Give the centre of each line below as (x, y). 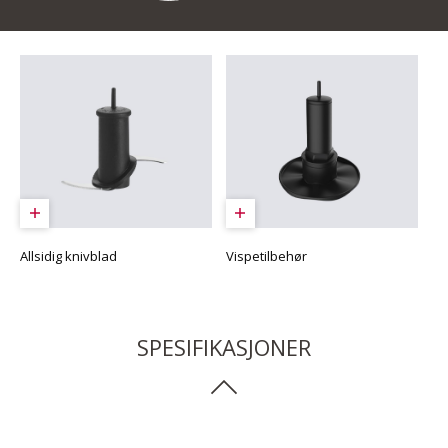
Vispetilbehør (266, 255)
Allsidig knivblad (68, 255)
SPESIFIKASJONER (224, 346)
